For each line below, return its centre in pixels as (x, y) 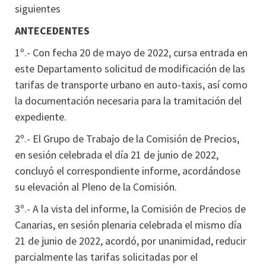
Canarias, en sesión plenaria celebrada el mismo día (128, 225)
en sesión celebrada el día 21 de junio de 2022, (117, 155)
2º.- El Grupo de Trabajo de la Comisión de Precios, (127, 139)
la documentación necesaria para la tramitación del (128, 101)
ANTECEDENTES (52, 31)
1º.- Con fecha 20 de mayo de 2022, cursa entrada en (131, 53)
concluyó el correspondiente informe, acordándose (128, 171)
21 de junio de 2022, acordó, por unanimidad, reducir (131, 241)
